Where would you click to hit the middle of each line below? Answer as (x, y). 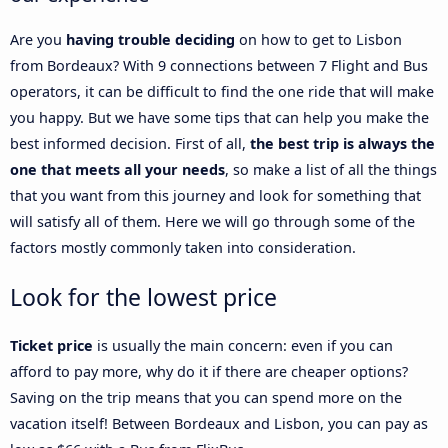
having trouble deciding (150, 40)
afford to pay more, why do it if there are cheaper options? (209, 372)
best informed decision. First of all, (130, 144)
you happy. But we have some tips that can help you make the (219, 118)
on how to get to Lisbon (318, 40)
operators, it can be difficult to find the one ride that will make (222, 92)
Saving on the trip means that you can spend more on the (206, 398)
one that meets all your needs (117, 170)
